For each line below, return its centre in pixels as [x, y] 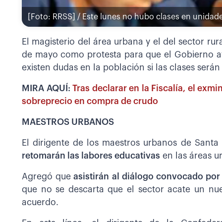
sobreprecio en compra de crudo [90, 101]
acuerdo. [40, 202]
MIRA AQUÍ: [47, 88]
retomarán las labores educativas [91, 156]
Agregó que [47, 176]
